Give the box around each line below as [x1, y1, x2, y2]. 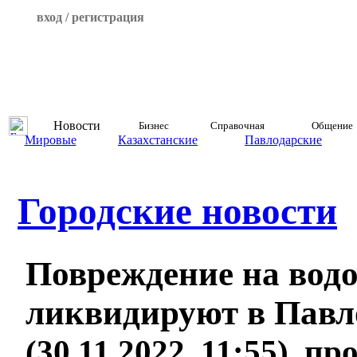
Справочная [210, 120, 265, 131]
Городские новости [18, 190, 337, 233]
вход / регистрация [36, 10, 144, 24]
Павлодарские [245, 133, 322, 147]
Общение [311, 120, 353, 131]
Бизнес [138, 120, 169, 131]
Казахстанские [118, 133, 198, 147]
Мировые [24, 133, 76, 147]
